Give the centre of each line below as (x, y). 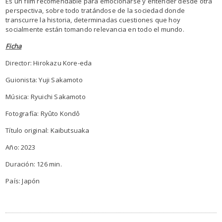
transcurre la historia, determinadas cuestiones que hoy (93, 20)
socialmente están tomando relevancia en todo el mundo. (95, 29)
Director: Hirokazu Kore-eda (49, 63)
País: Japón (23, 181)
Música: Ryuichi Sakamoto (46, 97)
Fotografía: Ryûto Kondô (43, 113)
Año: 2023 (20, 147)
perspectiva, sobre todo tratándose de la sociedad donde (95, 10)
